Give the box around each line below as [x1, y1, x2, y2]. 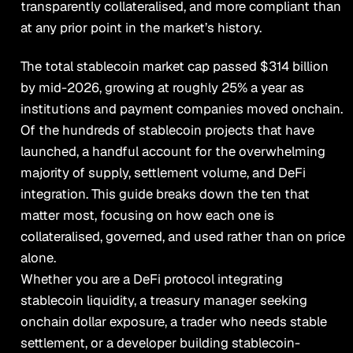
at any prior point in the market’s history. [20, 19, 262, 37]
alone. [20, 248, 56, 266]
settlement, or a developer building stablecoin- [20, 333, 300, 351]
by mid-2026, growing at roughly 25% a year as [20, 78, 304, 96]
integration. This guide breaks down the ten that [20, 184, 310, 203]
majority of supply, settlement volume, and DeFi [20, 163, 306, 181]
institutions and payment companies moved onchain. [20, 99, 343, 117]
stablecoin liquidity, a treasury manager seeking [20, 291, 307, 309]
